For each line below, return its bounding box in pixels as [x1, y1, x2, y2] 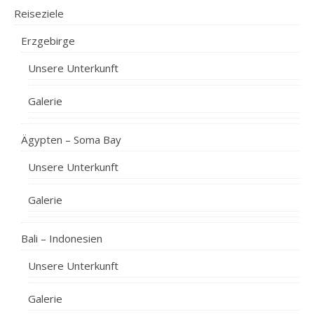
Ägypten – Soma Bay [21, 132, 121, 146]
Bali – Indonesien [21, 231, 102, 245]
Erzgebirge [21, 34, 75, 48]
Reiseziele [14, 6, 64, 20]
